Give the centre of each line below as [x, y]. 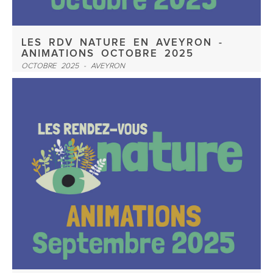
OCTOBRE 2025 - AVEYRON [73, 66]
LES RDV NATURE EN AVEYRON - [122, 43]
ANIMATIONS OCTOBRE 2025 [108, 54]
